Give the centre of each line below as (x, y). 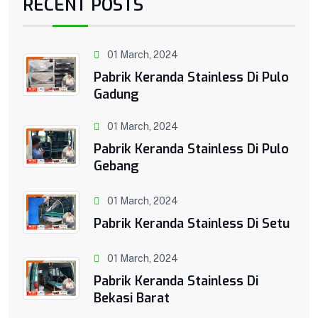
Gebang (116, 166)
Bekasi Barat (132, 298)
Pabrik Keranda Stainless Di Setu (192, 223)
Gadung (116, 94)
